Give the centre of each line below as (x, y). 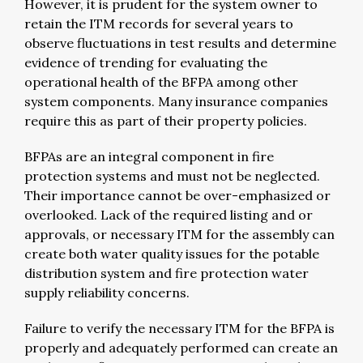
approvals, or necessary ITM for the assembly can (179, 234)
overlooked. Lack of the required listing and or (169, 214)
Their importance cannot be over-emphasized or (177, 195)
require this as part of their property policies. (166, 120)
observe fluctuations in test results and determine (180, 43)
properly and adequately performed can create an (181, 347)
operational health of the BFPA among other (161, 81)
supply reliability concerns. (109, 292)
